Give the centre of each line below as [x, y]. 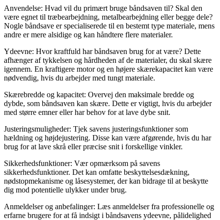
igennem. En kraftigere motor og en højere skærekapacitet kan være [109, 69]
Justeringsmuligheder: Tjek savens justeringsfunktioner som [96, 129]
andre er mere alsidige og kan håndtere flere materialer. [88, 34]
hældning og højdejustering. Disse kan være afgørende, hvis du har [108, 137]
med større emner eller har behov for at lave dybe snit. [87, 112]
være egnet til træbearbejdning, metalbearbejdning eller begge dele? [108, 17]
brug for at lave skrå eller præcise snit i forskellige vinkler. [93, 146]
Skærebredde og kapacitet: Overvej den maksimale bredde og [99, 94]
